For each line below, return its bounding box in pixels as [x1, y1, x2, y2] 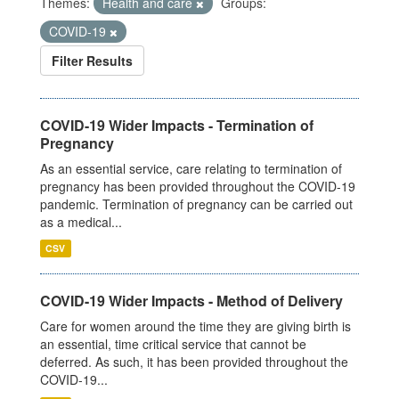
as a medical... [40, 213, 122, 232]
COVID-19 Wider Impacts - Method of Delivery [40, 290, 343, 312]
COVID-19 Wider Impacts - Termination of [40, 115, 313, 136]
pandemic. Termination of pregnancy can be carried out [40, 195, 353, 214]
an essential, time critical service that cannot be [40, 335, 306, 354]
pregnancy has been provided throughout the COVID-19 [40, 177, 355, 196]
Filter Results [52, 52, 133, 70]
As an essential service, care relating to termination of [40, 159, 342, 178]
